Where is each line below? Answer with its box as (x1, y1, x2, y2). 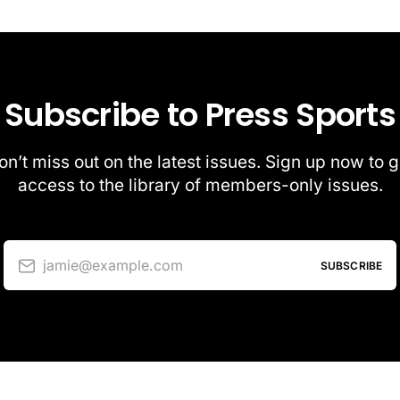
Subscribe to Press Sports (4, 92, 396, 138)
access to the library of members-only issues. (17, 175, 383, 196)
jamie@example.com (43, 255, 183, 274)
